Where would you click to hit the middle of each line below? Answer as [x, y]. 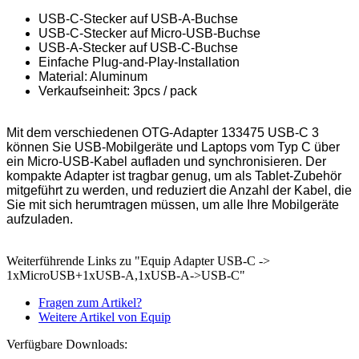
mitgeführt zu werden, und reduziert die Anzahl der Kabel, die [179, 190]
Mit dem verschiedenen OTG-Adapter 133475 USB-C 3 [163, 132]
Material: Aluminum [93, 76]
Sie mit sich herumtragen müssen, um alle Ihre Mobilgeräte [173, 204]
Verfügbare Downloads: [67, 344]
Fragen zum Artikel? [90, 302]
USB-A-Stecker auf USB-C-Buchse [138, 47]
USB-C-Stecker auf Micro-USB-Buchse [149, 33]
